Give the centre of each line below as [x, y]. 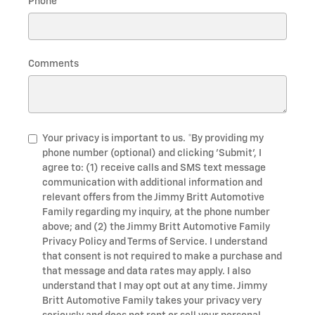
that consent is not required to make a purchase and [162, 257]
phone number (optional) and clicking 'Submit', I [152, 154]
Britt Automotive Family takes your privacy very [152, 301]
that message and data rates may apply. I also [147, 272]
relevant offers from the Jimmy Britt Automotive [153, 198]
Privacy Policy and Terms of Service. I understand [155, 242]
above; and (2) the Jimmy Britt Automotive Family [156, 227]
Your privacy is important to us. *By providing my [153, 139]
